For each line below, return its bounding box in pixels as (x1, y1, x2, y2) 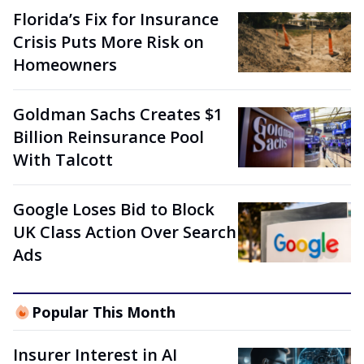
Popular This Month (31, 302, 175, 322)
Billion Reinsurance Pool (13, 126, 204, 148)
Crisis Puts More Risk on (13, 31, 204, 53)
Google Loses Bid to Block (13, 198, 214, 220)
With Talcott (13, 149, 113, 171)
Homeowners (13, 54, 117, 76)
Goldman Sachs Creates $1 (13, 103, 223, 125)
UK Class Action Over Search (13, 221, 236, 243)
